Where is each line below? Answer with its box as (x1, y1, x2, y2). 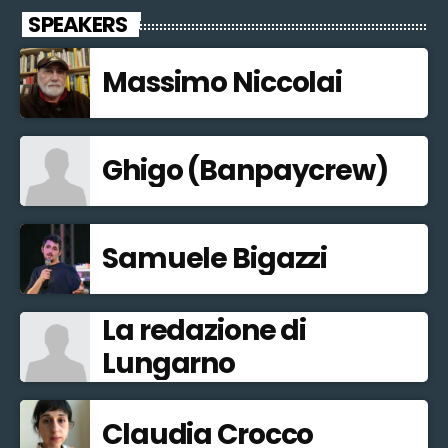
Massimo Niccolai (102, 63, 343, 103)
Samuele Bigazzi (102, 239, 328, 279)
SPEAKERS (28, 10, 128, 40)
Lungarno (102, 343, 236, 383)
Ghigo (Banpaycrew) (102, 151, 388, 191)
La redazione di (102, 310, 307, 350)
